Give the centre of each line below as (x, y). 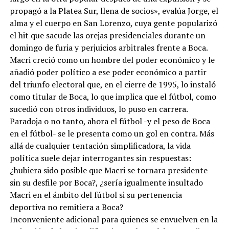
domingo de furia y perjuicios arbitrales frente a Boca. (108, 47)
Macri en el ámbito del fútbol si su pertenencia (96, 194)
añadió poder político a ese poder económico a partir (108, 72)
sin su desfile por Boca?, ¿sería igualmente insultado (106, 182)
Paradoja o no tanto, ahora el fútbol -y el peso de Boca (110, 121)
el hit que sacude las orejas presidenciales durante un (107, 35)
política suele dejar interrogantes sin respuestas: (100, 158)
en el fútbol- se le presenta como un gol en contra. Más (112, 133)
